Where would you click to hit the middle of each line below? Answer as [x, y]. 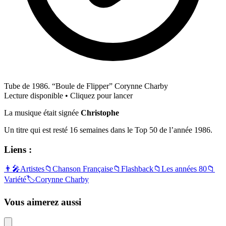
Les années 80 [184, 169]
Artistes [32, 169]
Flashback [137, 169]
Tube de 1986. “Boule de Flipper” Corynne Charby [86, 86]
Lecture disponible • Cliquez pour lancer [68, 95]
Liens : [18, 149]
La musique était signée [42, 112]
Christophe [100, 112]
